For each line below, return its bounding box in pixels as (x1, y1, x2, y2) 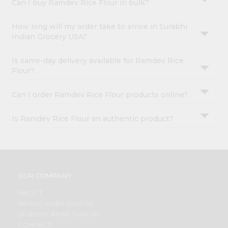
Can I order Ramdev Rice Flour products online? (12, 90, 188, 100)
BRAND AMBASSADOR (18, 199, 94, 208)
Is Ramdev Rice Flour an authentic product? (12, 114, 174, 124)
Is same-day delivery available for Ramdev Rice (12, 56, 184, 66)
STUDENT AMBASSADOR (18, 210, 100, 218)
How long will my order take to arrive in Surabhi (12, 22, 188, 32)
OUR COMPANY (18, 172, 72, 180)
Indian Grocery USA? (12, 32, 88, 42)
